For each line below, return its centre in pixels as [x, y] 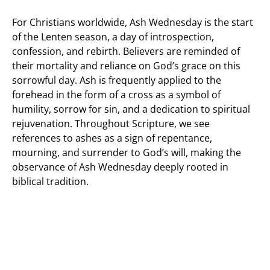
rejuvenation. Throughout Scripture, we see [111, 124]
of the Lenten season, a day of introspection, [113, 37]
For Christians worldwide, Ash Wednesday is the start [133, 22]
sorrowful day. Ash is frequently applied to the [117, 80]
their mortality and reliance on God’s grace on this [126, 66]
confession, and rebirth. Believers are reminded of [126, 51]
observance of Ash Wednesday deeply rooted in [120, 167]
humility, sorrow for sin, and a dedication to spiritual [131, 109]
